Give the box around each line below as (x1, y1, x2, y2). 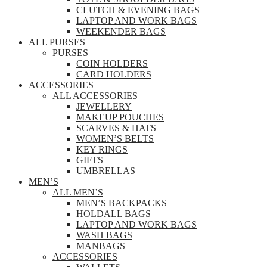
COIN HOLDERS (76, 58, 148, 69)
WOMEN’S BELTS (76, 133, 154, 144)
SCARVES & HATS (76, 123, 156, 133)
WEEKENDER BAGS (76, 26, 166, 37)
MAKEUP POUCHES (76, 112, 164, 123)
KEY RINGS (76, 144, 128, 155)
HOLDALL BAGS (76, 209, 151, 219)
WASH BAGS (76, 230, 132, 241)
